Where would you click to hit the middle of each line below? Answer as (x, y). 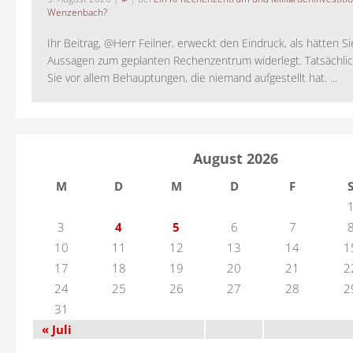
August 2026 (235, 159)
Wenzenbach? (77, 13)
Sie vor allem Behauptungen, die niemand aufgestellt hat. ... (192, 78)
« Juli (57, 330)
